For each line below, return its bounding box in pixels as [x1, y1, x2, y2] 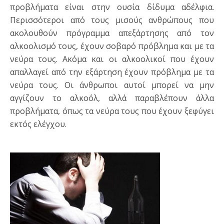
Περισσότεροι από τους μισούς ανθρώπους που [10, 14, 214, 26]
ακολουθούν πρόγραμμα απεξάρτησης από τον [10, 27, 214, 39]
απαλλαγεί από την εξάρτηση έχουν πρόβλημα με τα [10, 66, 214, 78]
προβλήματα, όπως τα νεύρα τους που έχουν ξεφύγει [10, 105, 214, 117]
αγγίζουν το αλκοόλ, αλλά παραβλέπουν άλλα [10, 92, 214, 104]
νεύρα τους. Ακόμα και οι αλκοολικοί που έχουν [10, 53, 214, 65]
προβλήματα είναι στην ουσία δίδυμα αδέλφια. [10, 1, 214, 13]
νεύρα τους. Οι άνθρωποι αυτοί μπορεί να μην [10, 79, 214, 91]
